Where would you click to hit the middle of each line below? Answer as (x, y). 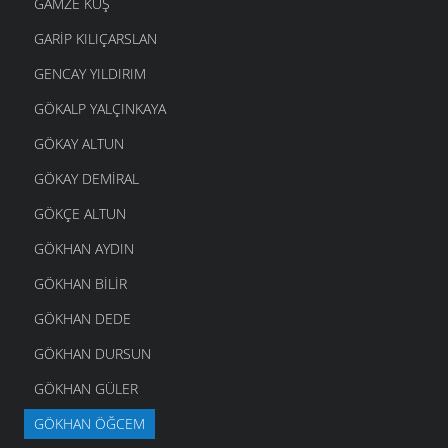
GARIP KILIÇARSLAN (95, 39)
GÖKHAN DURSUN (92, 354)
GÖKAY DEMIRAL (86, 179)
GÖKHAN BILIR (80, 284)
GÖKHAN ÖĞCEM (89, 424)
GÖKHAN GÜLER (86, 389)
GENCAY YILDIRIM (90, 74)
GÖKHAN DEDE (82, 319)
